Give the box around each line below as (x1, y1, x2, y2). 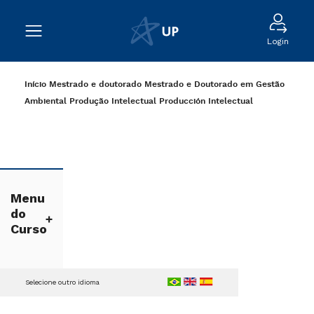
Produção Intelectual (69, 96, 156, 107)
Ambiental (25, 96, 67, 107)
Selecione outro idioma (25, 278, 100, 286)
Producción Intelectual (159, 96, 253, 107)
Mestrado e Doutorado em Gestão (144, 79, 285, 90)
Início (25, 79, 46, 90)
